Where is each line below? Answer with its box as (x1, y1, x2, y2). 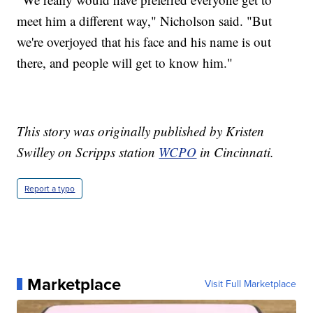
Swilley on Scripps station (17, 143, 159, 161)
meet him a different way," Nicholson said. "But (17, 11, 272, 29)
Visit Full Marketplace (204, 276, 296, 291)
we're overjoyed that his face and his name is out (17, 32, 272, 50)
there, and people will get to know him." (17, 53, 233, 71)
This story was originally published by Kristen (17, 122, 265, 140)
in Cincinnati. (196, 143, 275, 161)
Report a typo (24, 182, 75, 195)
